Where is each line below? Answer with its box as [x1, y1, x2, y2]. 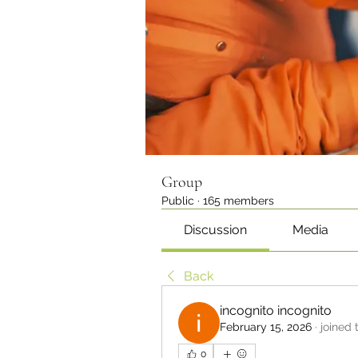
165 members [203, 194, 274, 207]
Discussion [184, 222, 248, 237]
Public [161, 194, 194, 207]
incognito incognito [220, 303, 332, 318]
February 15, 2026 [220, 320, 312, 333]
